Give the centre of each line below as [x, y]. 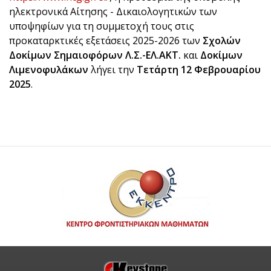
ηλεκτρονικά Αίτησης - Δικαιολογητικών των [113, 11]
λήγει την [113, 70]
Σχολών [222, 41]
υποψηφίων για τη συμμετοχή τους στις [102, 26]
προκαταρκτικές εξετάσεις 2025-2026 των [106, 41]
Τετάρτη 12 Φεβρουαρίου [199, 70]
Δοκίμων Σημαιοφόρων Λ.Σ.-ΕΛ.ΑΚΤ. [95, 55]
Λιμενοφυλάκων [49, 70]
